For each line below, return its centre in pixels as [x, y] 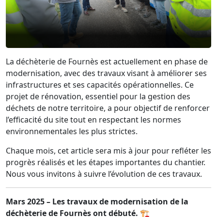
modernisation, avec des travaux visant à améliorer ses [106, 73]
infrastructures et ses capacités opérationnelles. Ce [100, 85]
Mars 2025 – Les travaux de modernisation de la [97, 201]
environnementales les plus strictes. [72, 131]
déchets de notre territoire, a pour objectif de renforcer [108, 108]
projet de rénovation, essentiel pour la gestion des [98, 96]
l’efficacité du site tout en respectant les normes [93, 119]
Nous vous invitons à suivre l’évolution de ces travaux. [104, 174]
